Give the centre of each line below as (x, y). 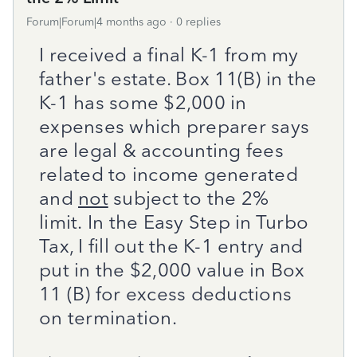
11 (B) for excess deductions (165, 294)
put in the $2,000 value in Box (172, 270)
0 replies (198, 22)
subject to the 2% (188, 198)
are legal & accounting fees (161, 150)
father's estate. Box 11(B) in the (178, 78)
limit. (63, 222)
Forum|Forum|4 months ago (96, 22)
